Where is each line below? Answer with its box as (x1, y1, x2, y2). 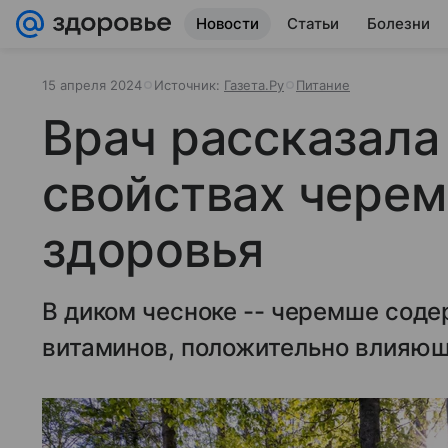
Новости (196, 14, 259, 33)
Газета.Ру (224, 77, 284, 93)
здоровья (42, 220, 265, 279)
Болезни (367, 14, 430, 33)
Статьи (287, 14, 339, 33)
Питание (296, 77, 350, 93)
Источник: (154, 77, 224, 93)
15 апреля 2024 (42, 77, 142, 93)
